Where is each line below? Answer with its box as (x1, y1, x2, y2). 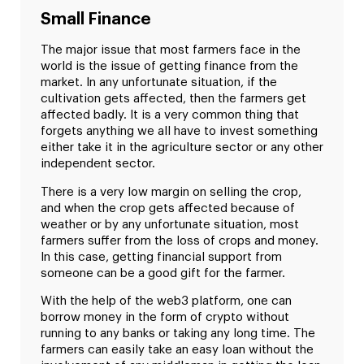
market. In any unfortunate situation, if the (41, 76, 277, 89)
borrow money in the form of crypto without (41, 311, 289, 324)
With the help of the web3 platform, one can (41, 295, 292, 308)
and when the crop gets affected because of (41, 201, 295, 214)
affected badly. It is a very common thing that (41, 109, 299, 122)
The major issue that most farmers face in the (41, 44, 301, 57)
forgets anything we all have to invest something (41, 125, 318, 138)
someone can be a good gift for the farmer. (41, 266, 288, 279)
